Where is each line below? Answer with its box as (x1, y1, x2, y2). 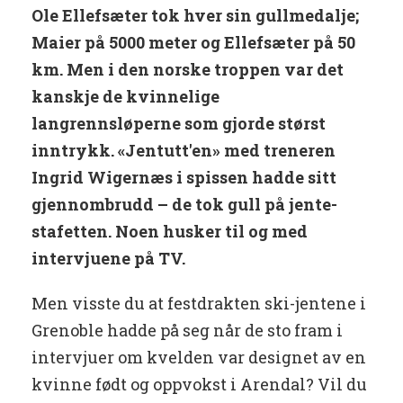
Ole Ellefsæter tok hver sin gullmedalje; (31, 4, 359, 27)
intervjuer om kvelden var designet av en (31, 346, 366, 369)
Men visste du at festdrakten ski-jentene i (31, 292, 366, 315)
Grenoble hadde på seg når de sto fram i (31, 319, 343, 342)
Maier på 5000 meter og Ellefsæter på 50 (31, 31, 355, 54)
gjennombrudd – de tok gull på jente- (31, 193, 337, 216)
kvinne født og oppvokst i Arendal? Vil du (31, 373, 367, 396)
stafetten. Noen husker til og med (31, 220, 308, 243)
